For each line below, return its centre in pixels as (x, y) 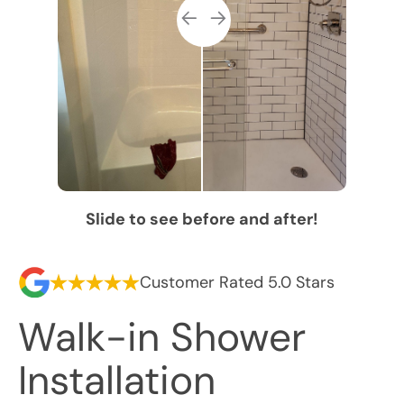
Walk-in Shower (162, 337)
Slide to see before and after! (202, 219)
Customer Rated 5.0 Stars (237, 282)
